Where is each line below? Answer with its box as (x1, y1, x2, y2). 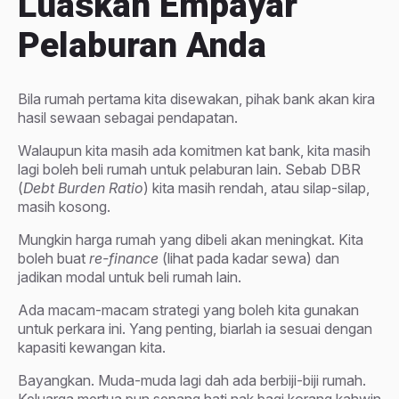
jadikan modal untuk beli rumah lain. (18, 267, 241, 286)
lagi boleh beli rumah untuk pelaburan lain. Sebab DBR (18, 159, 361, 178)
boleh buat (18, 248, 89, 267)
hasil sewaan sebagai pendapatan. (18, 108, 238, 126)
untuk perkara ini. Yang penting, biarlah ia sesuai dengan (18, 319, 372, 338)
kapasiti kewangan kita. (18, 338, 166, 356)
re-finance (89, 248, 159, 267)
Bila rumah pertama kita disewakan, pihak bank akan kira (18, 89, 375, 108)
